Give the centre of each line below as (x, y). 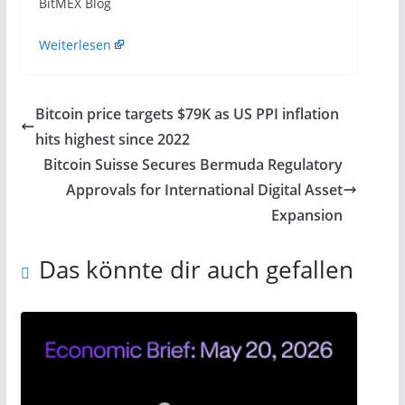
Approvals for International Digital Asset (205, 190)
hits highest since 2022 (112, 139)
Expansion (307, 215)
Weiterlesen (75, 45)
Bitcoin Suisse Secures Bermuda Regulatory (193, 165)
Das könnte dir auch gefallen (196, 269)
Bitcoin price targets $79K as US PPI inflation (187, 114)
